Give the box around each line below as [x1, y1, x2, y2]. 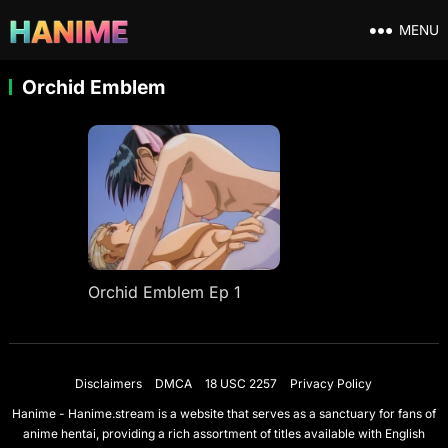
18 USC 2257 [205, 375, 278, 391]
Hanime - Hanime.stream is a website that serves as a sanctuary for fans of [11, 405, 436, 421]
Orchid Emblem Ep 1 [87, 281, 241, 302]
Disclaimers [75, 375, 143, 391]
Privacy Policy [290, 375, 373, 391]
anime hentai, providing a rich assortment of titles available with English [22, 425, 425, 441]
